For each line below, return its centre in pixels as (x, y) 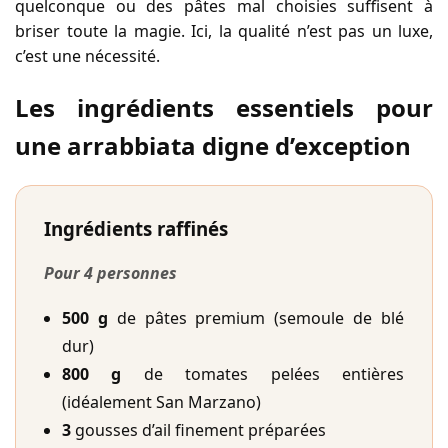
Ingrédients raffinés (136, 228)
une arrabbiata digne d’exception (213, 145)
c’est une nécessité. (87, 55)
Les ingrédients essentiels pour (224, 107)
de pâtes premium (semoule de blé (256, 318)
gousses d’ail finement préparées (198, 430)
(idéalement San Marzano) (161, 402)
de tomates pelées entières (263, 374)
